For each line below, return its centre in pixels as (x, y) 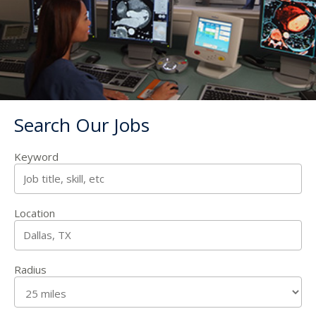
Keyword (36, 156)
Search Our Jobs (82, 124)
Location (35, 213)
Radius (30, 269)
